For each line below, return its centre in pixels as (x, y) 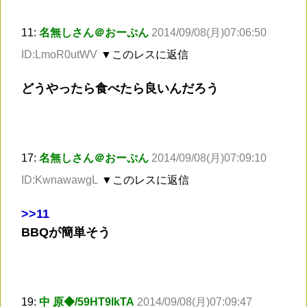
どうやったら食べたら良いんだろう (120, 89)
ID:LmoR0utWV (59, 55)
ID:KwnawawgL (60, 180)
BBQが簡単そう (66, 233)
